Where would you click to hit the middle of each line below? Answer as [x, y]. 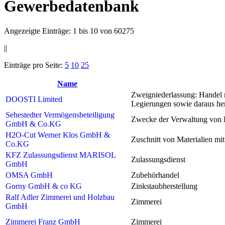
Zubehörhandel [155, 175]
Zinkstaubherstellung [164, 186]
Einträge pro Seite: [34, 65]
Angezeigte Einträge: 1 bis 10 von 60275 [69, 31]
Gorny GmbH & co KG [44, 186]
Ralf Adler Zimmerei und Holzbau [60, 197]
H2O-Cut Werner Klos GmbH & [58, 135]
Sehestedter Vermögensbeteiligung [60, 115]
